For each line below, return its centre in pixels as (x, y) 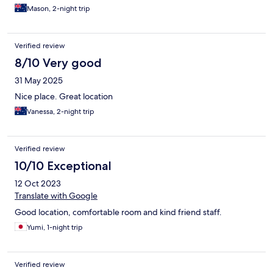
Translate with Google (56, 196)
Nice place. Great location (64, 97)
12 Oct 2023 (38, 184)
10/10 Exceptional (63, 166)
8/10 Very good (58, 63)
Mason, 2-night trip (58, 9)
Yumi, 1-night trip (55, 228)
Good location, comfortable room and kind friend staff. (118, 212)
